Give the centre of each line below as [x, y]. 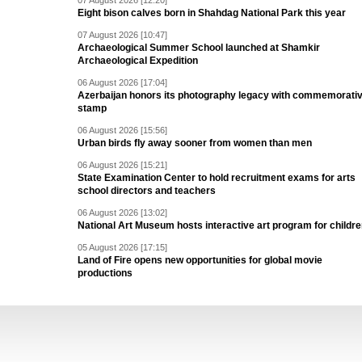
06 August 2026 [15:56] [122, 130]
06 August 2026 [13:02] [122, 213]
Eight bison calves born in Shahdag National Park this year [212, 13]
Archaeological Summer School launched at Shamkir [199, 48]
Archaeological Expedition [138, 61]
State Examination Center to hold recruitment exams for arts [217, 178]
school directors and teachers [147, 191]
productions [105, 273]
